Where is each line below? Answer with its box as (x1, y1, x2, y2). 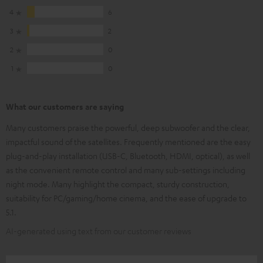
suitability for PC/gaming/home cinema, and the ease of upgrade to (6, 193, 247, 204)
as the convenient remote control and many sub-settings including (6, 164, 245, 176)
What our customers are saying (6, 101, 124, 113)
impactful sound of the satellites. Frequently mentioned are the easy (6, 136, 251, 147)
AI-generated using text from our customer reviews (6, 225, 191, 237)
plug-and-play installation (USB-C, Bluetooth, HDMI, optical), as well (6, 150, 250, 161)
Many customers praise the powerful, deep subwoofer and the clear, (6, 122, 250, 133)
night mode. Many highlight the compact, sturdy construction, (6, 178, 230, 190)
